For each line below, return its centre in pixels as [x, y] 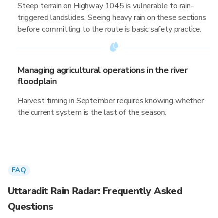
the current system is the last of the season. [92, 112]
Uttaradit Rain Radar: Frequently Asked [95, 191]
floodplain [37, 81]
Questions [31, 207]
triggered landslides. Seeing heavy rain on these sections [112, 18]
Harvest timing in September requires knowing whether [111, 101]
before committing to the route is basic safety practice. [109, 29]
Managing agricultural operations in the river [102, 70]
